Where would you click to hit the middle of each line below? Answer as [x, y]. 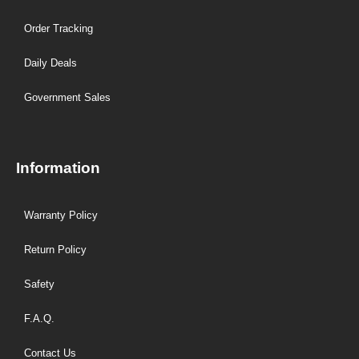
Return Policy [55, 249]
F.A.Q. [39, 318]
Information [58, 167]
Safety [39, 284]
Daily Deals [50, 63]
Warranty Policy [61, 215]
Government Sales [67, 97]
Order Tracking [58, 28]
